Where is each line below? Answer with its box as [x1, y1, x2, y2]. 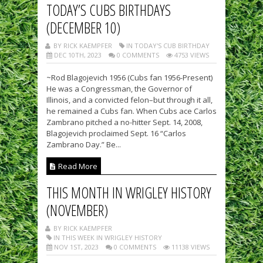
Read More [56, 160, 97, 171]
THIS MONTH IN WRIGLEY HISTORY [46, 182, 211, 203]
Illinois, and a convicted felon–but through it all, [46, 94, 213, 105]
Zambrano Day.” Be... [46, 139, 121, 150]
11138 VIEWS [170, 242, 210, 251]
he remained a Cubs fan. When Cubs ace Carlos [46, 105, 217, 116]
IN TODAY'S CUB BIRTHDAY [124, 41, 210, 50]
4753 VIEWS [173, 50, 209, 59]
